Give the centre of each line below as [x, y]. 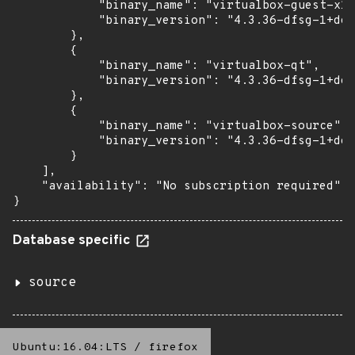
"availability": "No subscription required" [177, 187]
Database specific [73, 241]
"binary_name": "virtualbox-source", [180, 126]
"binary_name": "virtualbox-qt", [166, 66]
